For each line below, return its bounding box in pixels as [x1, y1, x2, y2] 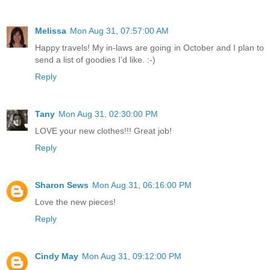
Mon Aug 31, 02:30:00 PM [58, 108, 158, 119]
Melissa [35, 25, 66, 36]
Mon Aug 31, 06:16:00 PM [92, 180, 192, 190]
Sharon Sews [35, 180, 89, 190]
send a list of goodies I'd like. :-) [35, 54, 155, 64]
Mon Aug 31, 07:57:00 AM [70, 25, 169, 36]
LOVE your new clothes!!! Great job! [35, 125, 172, 136]
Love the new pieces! [35, 196, 116, 207]
